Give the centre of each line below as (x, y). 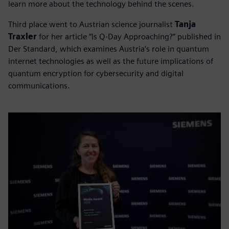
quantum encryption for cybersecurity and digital (96, 74)
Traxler (22, 37)
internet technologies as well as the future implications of (111, 61)
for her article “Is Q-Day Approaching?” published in (129, 37)
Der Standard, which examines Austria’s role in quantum (109, 49)
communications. (39, 86)
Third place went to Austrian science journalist (91, 25)
